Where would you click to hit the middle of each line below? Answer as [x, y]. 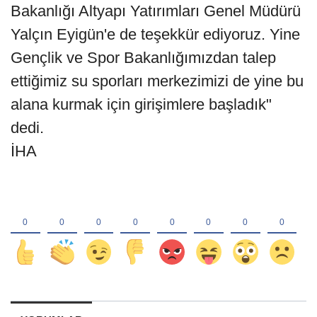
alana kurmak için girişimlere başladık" [141, 105]
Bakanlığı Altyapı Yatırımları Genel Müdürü [156, 11]
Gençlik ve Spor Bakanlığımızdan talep [143, 58]
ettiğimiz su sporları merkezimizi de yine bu [157, 81]
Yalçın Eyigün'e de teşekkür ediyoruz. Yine [155, 35]
